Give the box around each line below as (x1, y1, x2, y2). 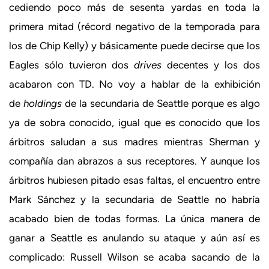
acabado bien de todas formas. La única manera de (9, 213, 260, 225)
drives (134, 59, 162, 71)
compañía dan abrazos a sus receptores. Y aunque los (9, 155, 260, 168)
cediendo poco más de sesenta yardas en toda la (9, 1, 260, 14)
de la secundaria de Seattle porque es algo (62, 97, 260, 110)
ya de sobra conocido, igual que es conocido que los (9, 116, 260, 129)
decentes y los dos (162, 59, 260, 71)
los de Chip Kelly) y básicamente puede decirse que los (9, 40, 260, 52)
